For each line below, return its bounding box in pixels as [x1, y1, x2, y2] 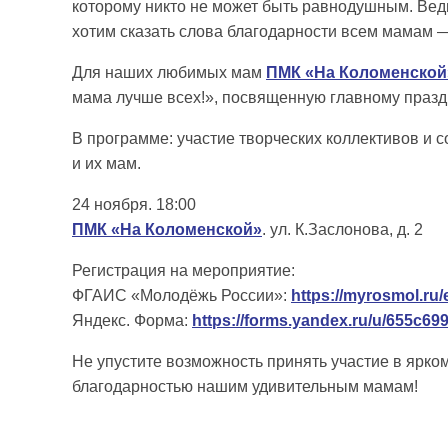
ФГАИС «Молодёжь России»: [72, 286, 291, 304]
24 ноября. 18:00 [72, 195, 196, 213]
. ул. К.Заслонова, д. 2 [262, 220, 423, 238]
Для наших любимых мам [72, 63, 266, 81]
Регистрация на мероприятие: [72, 261, 295, 279]
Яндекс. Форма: [72, 311, 192, 329]
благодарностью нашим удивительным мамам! [72, 377, 418, 395]
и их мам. [72, 154, 141, 172]
